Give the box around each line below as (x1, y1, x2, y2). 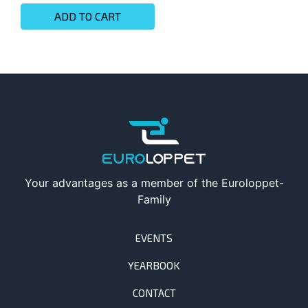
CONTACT (132, 286, 176, 299)
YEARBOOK (128, 258, 180, 272)
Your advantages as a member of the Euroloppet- (24, 175, 284, 190)
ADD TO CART (54, 9, 122, 23)
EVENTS (135, 231, 173, 244)
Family (137, 192, 171, 206)
